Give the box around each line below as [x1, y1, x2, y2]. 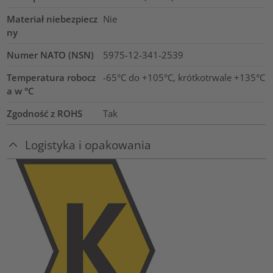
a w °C [7, 84, 35, 97]
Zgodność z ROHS [7, 107, 83, 119]
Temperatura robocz [7, 71, 96, 83]
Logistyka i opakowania [25, 136, 152, 152]
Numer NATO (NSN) [7, 48, 94, 61]
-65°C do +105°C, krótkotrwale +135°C [102, 71, 265, 83]
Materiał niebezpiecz [7, 12, 98, 25]
